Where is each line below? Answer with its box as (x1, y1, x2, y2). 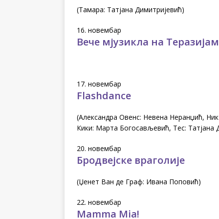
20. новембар (77, 143, 121, 153)
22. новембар (77, 197, 121, 207)
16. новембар (77, 25, 121, 35)
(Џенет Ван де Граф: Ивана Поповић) (77, 176, 201, 186)
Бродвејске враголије (77, 153, 185, 167)
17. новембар (77, 79, 121, 88)
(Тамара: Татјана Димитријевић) (77, 4, 184, 14)
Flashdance (77, 88, 131, 102)
